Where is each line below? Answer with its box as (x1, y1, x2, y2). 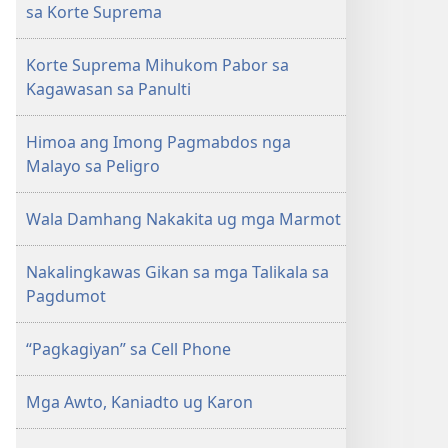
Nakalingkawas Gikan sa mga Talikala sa (26, 261, 329, 283)
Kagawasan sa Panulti (26, 78, 191, 100)
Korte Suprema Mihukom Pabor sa (26, 54, 289, 76)
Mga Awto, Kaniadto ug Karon (26, 391, 253, 413)
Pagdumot (26, 285, 106, 307)
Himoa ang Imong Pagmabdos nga (26, 131, 291, 153)
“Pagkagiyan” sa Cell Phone (26, 338, 231, 360)
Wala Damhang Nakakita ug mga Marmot (26, 208, 341, 230)
